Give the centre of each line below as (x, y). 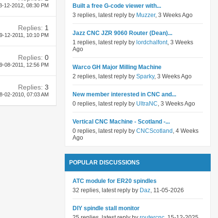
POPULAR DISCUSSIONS (104, 163)
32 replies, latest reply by (106, 190)
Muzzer (146, 15)
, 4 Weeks (186, 131)
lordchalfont (152, 42)
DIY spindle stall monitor (106, 208)
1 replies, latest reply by (104, 42)
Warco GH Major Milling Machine (117, 67)
